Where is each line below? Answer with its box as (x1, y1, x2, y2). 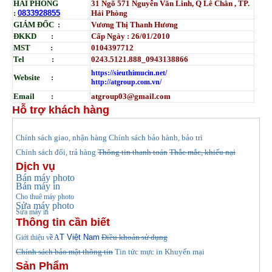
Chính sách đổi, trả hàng (16, 148, 96, 157)
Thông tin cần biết (16, 216, 110, 229)
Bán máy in (16, 181, 60, 192)
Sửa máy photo (16, 200, 74, 211)
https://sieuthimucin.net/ (91, 69, 167, 78)
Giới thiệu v (16, 233, 50, 242)
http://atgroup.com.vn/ (91, 78, 161, 87)
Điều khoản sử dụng (101, 233, 168, 242)
